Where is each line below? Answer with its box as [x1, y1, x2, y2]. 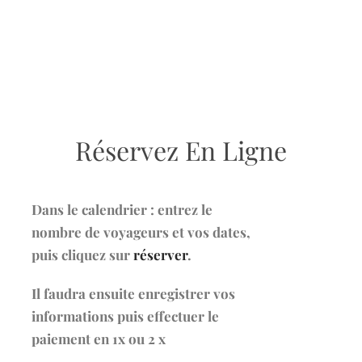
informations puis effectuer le [32, 306, 219, 325]
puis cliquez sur [32, 245, 133, 263]
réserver [133, 245, 187, 263]
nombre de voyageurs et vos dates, [32, 222, 250, 241]
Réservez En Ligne [75, 132, 287, 167]
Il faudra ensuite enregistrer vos [32, 284, 235, 302]
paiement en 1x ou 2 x [32, 329, 166, 347]
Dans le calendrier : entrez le [32, 200, 213, 218]
